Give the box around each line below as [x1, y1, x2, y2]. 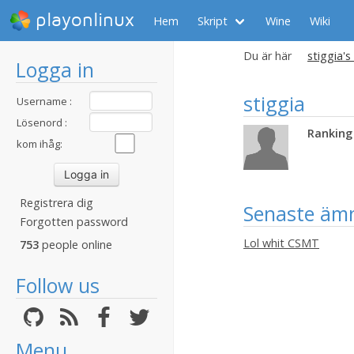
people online [39, 237, 112, 252]
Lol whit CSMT [243, 235, 319, 250]
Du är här [243, 48, 292, 63]
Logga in [16, 56, 94, 83]
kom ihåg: [17, 137, 62, 151]
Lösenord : [17, 115, 67, 130]
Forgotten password [20, 214, 128, 229]
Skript [198, 13, 228, 28]
